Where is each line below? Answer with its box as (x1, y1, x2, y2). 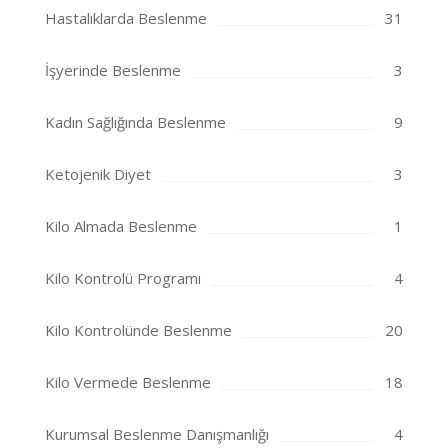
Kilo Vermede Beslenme (45, 372, 211, 393)
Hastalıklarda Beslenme (45, 8, 207, 29)
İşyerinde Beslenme (45, 60, 181, 81)
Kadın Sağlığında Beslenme (45, 112, 226, 133)
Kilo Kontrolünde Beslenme (45, 320, 232, 341)
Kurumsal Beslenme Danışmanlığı (45, 424, 269, 445)
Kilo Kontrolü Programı (45, 268, 201, 289)
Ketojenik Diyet (45, 164, 151, 185)
